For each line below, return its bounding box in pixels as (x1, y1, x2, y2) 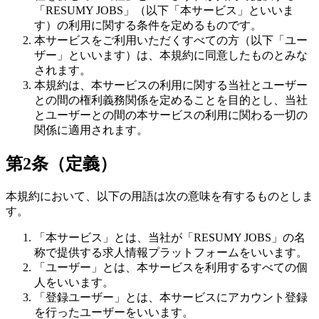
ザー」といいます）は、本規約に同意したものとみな (34, 48, 308, 61)
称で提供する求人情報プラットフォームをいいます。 (34, 246, 308, 258)
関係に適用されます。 (34, 123, 148, 136)
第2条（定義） (6, 154, 117, 173)
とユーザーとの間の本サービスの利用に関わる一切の (34, 108, 308, 121)
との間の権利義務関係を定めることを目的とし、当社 (34, 93, 308, 106)
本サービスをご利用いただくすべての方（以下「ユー (34, 33, 308, 46)
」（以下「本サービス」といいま (123, 4, 294, 16)
